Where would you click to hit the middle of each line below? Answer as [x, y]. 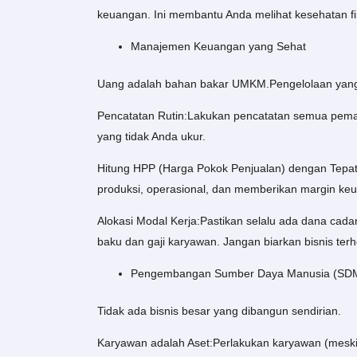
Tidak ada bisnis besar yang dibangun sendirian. [219, 311]
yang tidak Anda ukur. [151, 137]
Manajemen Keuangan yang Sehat [218, 47]
